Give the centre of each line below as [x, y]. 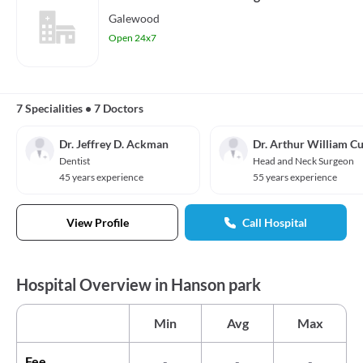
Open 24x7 [132, 38]
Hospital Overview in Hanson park [139, 284]
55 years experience [295, 177]
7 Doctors [119, 108]
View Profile [97, 222]
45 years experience [101, 177]
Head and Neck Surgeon [303, 161]
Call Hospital [275, 222]
